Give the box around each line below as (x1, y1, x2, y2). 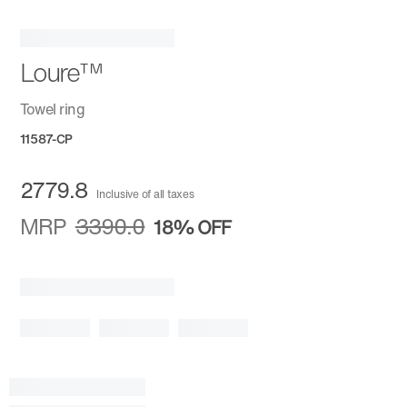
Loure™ (19, 54, 102, 92)
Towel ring (19, 98, 84, 121)
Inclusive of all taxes (96, 186, 194, 203)
